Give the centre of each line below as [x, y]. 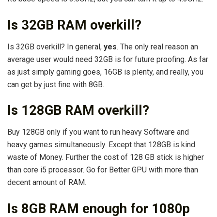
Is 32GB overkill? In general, [55, 46]
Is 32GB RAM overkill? [74, 25]
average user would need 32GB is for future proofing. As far [108, 59]
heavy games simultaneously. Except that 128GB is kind [101, 144]
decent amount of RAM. [47, 182]
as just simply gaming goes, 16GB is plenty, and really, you [105, 72]
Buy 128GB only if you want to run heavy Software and [98, 132]
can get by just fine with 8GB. [56, 84]
